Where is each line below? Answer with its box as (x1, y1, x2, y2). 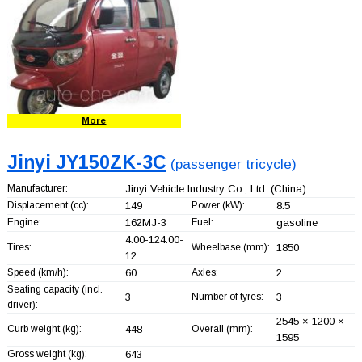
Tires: (6, 241, 32, 253)
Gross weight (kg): (6, 347, 87, 360)
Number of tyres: (191, 290, 263, 302)
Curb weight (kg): (6, 322, 82, 335)
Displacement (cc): (6, 199, 89, 211)
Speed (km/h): (6, 266, 69, 278)
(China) (267, 182, 306, 195)
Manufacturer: (6, 182, 68, 194)
